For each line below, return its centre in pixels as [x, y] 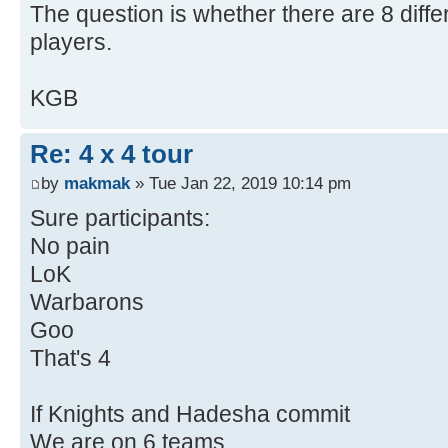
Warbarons [87, 302]
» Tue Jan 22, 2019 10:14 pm [240, 183]
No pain [70, 246]
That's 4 [70, 358]
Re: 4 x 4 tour [111, 153]
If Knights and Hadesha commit [190, 414]
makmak [97, 183]
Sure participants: [120, 218]
